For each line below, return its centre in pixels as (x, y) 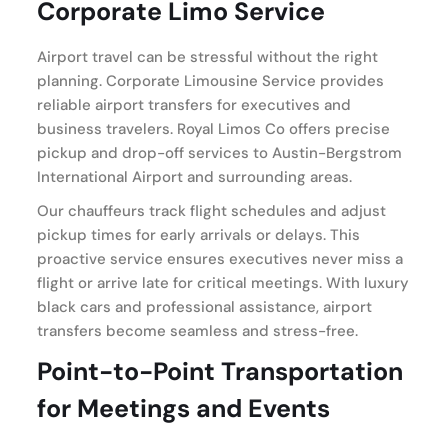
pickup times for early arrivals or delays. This (198, 234)
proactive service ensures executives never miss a (220, 258)
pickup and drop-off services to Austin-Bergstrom (219, 152)
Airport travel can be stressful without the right (207, 56)
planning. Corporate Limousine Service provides (210, 80)
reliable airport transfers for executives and (194, 104)
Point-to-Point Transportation (220, 371)
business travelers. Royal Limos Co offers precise (213, 128)
